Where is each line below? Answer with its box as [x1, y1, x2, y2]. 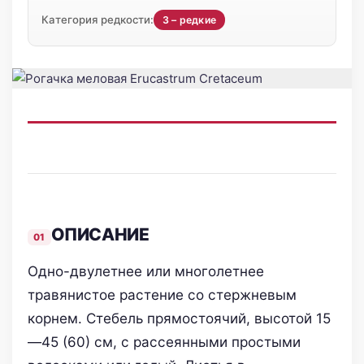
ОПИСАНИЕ [50, 223, 149, 245]
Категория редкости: [41, 12, 154, 26]
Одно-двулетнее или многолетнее [27, 262, 264, 280]
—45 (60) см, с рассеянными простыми [27, 333, 301, 351]
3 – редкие [162, 13, 217, 26]
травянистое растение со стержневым [27, 286, 297, 304]
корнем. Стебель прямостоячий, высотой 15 [27, 310, 331, 327]
